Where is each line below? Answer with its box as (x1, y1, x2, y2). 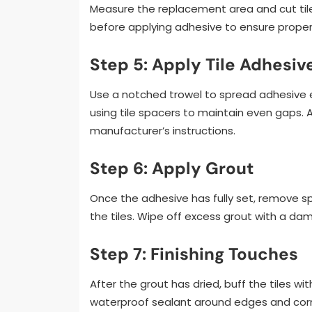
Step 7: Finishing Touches (90, 243, 298, 265)
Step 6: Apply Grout (90, 157, 253, 180)
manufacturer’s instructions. (90, 123, 235, 139)
